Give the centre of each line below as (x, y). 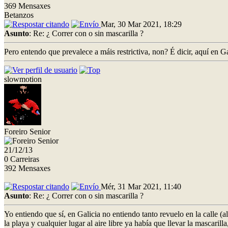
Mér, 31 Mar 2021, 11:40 (141, 186)
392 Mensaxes (27, 168)
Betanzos (19, 15)
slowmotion (23, 79)
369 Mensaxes (27, 6)
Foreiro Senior (27, 131)
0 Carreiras (22, 159)
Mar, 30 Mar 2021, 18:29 (141, 24)
